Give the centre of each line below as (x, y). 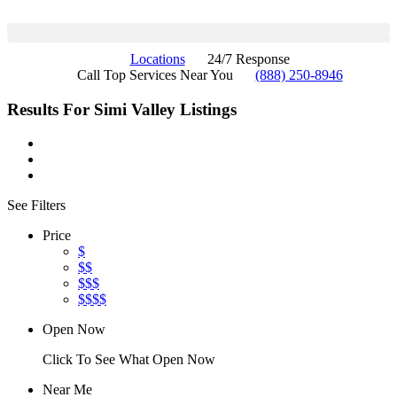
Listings (208, 109)
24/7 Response (248, 59)
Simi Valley (135, 109)
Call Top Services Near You (155, 75)
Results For (51, 109)
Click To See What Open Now (129, 360)
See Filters (36, 206)
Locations (157, 59)
